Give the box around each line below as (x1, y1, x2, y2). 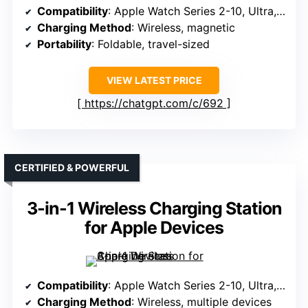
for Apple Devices (85, 217, 223, 239)
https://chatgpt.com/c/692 (85, 96, 223, 111)
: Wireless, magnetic (131, 21, 235, 35)
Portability (37, 37, 91, 52)
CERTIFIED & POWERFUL (14, 162, 129, 174)
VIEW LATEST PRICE (106, 74, 202, 87)
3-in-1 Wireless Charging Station (26, 198, 282, 219)
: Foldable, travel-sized (91, 37, 210, 52)
